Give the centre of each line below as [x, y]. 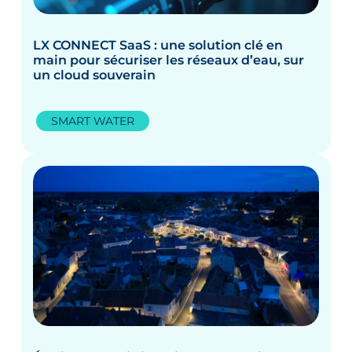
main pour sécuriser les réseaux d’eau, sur [169, 60]
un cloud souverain [96, 75]
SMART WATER [93, 121]
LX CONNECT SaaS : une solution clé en [158, 46]
